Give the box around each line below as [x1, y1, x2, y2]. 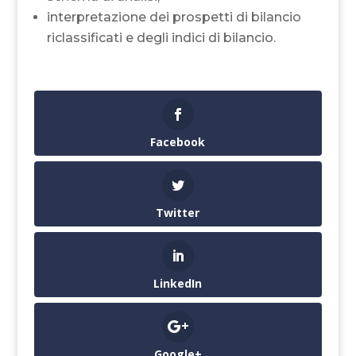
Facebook [150, 133, 206, 149]
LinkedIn [153, 276, 203, 292]
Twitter [156, 204, 200, 220]
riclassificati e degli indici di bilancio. [46, 29, 276, 45]
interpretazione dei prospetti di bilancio [46, 9, 301, 25]
